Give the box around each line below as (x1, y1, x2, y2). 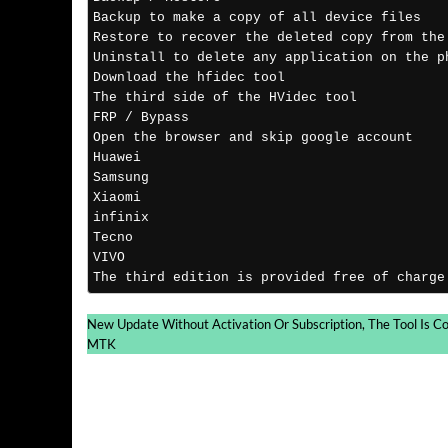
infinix (93, 210, 149, 226)
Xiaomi (93, 190, 141, 206)
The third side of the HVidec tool (93, 90, 357, 106)
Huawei (93, 150, 141, 166)
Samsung (93, 170, 149, 186)
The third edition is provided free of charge (93, 270, 445, 286)
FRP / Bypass (93, 110, 189, 126)
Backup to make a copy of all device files (93, 10, 429, 26)
